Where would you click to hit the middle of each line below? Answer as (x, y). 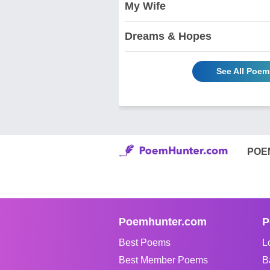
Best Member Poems (163, 260)
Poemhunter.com (163, 221)
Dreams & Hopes (168, 36)
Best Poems (145, 242)
